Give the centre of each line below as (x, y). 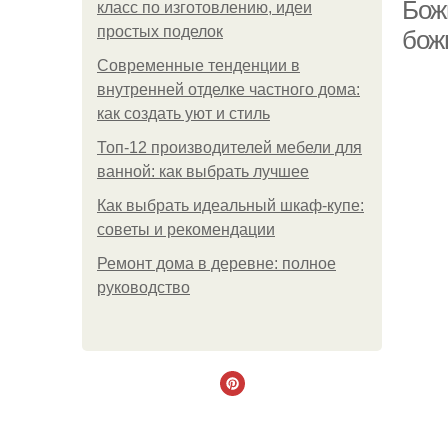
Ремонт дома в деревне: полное (216, 263)
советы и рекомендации (186, 229)
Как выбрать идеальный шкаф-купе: (230, 205)
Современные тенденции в (198, 65)
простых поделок (160, 31)
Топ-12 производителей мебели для (229, 147)
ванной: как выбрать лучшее (203, 171)
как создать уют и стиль (183, 113)
